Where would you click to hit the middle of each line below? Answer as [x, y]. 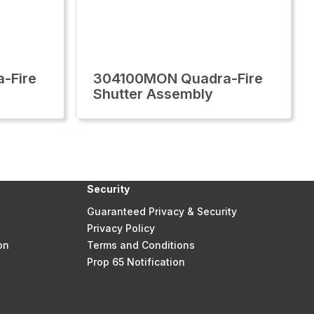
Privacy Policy [121, 228]
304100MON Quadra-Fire [178, 78]
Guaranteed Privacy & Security [162, 211]
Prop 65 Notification [136, 262]
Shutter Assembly [153, 94]
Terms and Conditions [141, 245]
